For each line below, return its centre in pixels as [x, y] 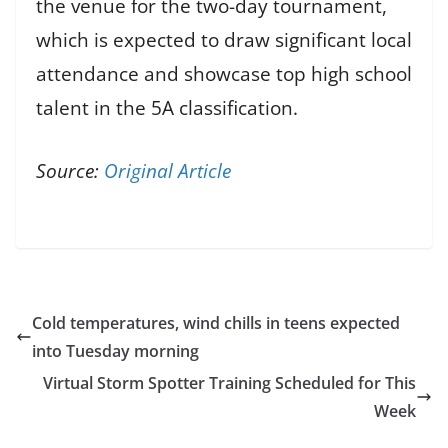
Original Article [167, 170]
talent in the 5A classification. [167, 108]
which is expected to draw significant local [224, 40]
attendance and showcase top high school [224, 74]
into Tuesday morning [115, 350]
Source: [70, 170]
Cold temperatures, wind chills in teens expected [216, 322]
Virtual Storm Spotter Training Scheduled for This [229, 382]
